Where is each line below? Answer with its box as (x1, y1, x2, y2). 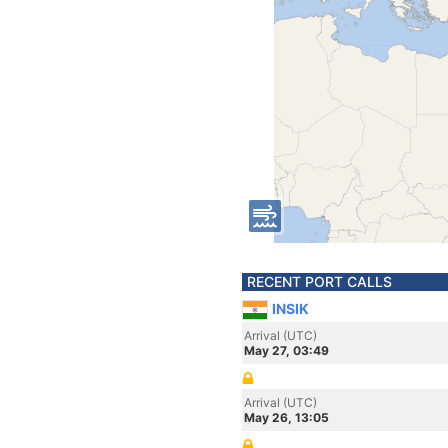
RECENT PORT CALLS (247, 273, 392, 290)
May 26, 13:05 (244, 410, 329, 425)
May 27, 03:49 (244, 343, 329, 358)
